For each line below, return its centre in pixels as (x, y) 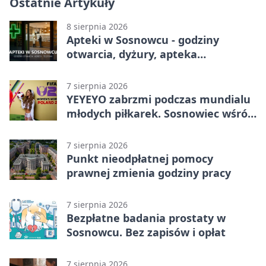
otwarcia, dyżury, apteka (132, 54)
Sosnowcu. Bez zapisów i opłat (146, 232)
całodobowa (98, 68)
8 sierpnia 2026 (97, 26)
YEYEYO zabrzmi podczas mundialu (159, 99)
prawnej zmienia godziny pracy (149, 172)
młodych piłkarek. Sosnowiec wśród (160, 113)
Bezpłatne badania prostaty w (146, 218)
